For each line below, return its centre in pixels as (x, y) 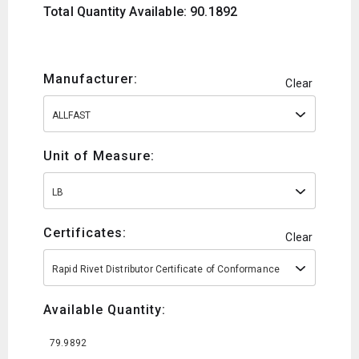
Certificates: (85, 233)
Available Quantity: (105, 310)
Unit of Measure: (99, 156)
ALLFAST (72, 116)
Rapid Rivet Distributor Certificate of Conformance (166, 270)
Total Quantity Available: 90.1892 (141, 12)
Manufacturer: (91, 79)
